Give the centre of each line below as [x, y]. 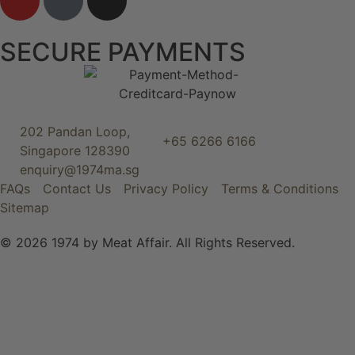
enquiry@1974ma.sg [80, 170]
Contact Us [77, 189]
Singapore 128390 [75, 151]
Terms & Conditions [280, 189]
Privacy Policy [166, 189]
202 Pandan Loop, [75, 132]
